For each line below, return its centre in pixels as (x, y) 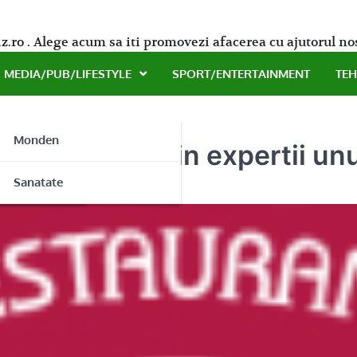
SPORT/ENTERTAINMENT (241, 73)
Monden (36, 139)
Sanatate (38, 182)
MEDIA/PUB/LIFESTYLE (68, 73)
